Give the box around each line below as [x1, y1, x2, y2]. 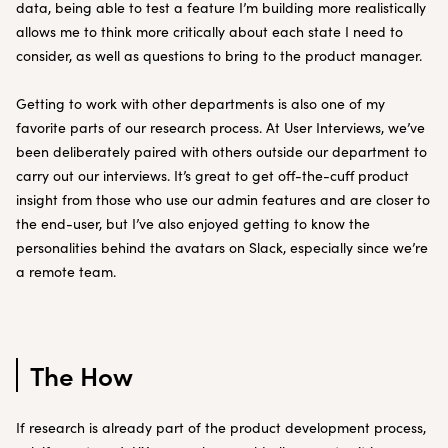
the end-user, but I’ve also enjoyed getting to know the [16, 214, 370, 233]
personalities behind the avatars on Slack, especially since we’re [16, 238, 428, 257]
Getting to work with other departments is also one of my [16, 94, 385, 113]
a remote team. [16, 262, 116, 281]
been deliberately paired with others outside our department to [16, 142, 427, 161]
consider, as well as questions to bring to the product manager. [16, 46, 422, 65]
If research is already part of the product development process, [16, 418, 426, 437]
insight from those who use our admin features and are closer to [16, 190, 430, 209]
